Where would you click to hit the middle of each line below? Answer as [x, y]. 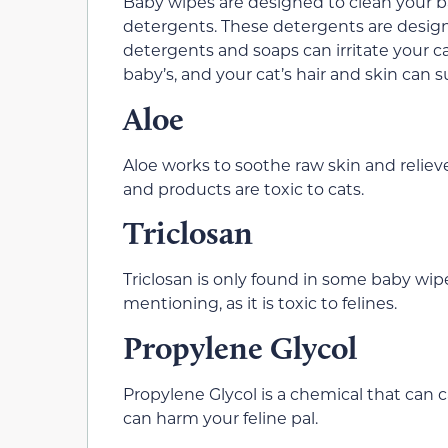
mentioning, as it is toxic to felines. [260, 303]
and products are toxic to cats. [243, 188]
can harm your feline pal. [220, 417]
